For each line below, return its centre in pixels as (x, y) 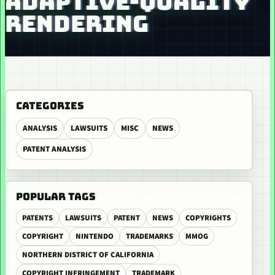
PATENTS (37, 218)
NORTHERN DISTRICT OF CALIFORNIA (88, 255)
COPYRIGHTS (208, 218)
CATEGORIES (50, 106)
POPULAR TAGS (56, 196)
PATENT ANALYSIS (54, 149)
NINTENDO (95, 236)
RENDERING (77, 24)
